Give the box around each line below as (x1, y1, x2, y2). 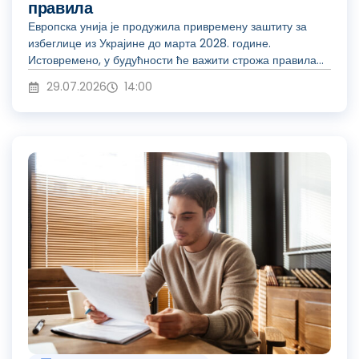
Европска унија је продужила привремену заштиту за (28, 18, 307, 35)
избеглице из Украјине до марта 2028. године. (28, 35, 271, 52)
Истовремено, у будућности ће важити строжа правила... (28, 52, 324, 69)
